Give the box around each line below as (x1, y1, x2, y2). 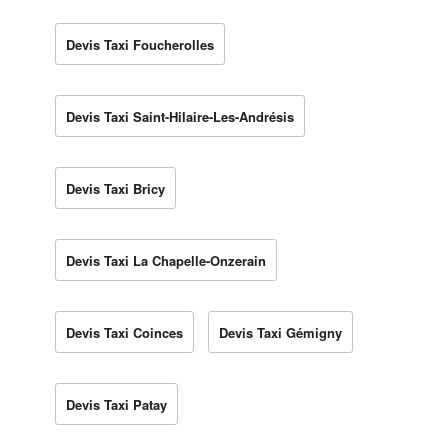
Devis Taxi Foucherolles (66, 34, 214, 54)
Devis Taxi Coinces (66, 322, 183, 342)
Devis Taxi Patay (66, 394, 167, 414)
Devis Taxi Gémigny (219, 322, 342, 342)
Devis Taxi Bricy (66, 178, 165, 198)
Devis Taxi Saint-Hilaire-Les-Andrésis (66, 106, 294, 126)
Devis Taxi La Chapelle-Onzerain (66, 250, 266, 270)
